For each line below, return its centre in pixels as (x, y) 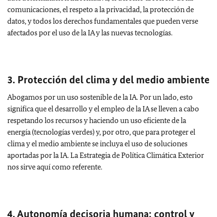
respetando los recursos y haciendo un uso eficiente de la (97, 120)
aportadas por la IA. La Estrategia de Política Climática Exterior (106, 155)
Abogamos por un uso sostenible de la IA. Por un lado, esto (100, 97)
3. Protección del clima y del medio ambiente (108, 79)
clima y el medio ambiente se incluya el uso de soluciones (97, 143)
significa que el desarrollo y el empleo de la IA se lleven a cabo (103, 108)
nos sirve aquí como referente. (55, 167)
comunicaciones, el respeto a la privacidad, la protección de (101, 9)
